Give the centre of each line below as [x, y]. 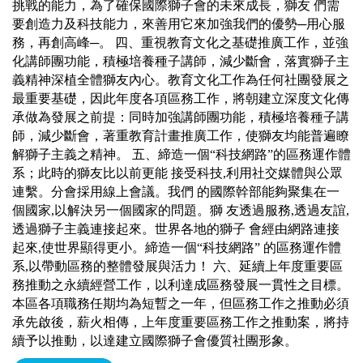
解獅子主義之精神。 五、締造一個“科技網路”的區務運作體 [181, 154]
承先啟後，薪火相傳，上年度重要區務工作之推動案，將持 [181, 322]
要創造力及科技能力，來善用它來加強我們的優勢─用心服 [179, 23]
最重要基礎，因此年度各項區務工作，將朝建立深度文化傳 [181, 98]
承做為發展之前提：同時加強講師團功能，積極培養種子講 [181, 117]
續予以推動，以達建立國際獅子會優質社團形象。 [155, 340]
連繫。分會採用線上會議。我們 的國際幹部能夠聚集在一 [176, 191]
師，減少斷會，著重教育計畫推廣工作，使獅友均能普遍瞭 [181, 135]
